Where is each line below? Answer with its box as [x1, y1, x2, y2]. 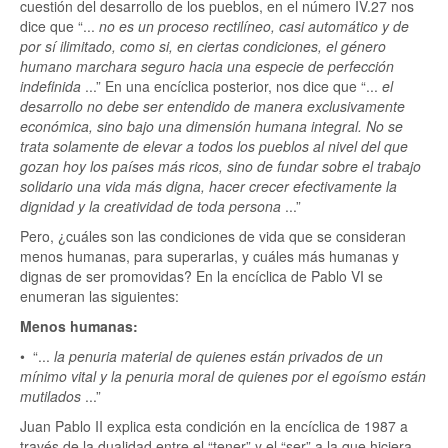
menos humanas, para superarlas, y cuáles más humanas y [20, 246, 399, 266]
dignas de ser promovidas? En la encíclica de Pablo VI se [20, 266, 383, 286]
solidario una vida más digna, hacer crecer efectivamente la [20, 176, 397, 196]
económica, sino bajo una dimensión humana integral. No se [20, 116, 403, 136]
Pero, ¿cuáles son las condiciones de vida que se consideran [20, 226, 406, 246]
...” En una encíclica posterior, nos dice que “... [85, 76, 382, 96]
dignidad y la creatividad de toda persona [20, 196, 285, 216]
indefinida [20, 76, 85, 96]
